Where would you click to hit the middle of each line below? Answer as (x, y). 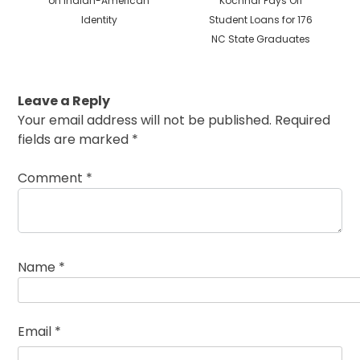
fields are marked (75, 139)
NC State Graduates (261, 39)
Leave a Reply (64, 100)
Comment (52, 178)
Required (303, 120)
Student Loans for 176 (261, 19)
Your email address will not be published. (145, 120)
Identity (99, 19)
